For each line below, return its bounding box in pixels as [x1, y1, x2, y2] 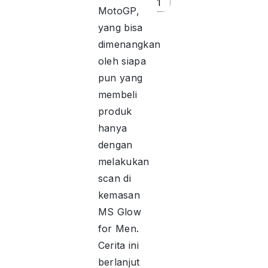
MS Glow [98, 205, 141, 218]
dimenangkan [98, 38, 161, 50]
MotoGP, [98, 4, 139, 17]
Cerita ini [98, 239, 139, 251]
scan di [98, 172, 131, 184]
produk [98, 105, 132, 117]
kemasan [98, 188, 140, 201]
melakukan [98, 155, 150, 167]
